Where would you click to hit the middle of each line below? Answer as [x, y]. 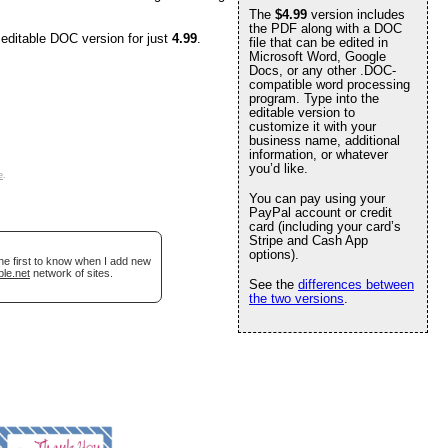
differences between [356, 284]
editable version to [302, 112]
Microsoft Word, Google [317, 56]
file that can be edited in [318, 42]
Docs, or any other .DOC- [322, 70]
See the [273, 284]
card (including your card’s [325, 226]
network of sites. [71, 273]
